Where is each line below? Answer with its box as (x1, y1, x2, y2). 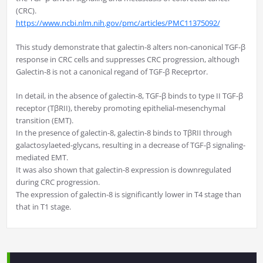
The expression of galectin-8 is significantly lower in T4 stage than (15, 189, 241, 200)
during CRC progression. (15, 177, 100, 188)
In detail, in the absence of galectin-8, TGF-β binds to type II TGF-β (15, 90, 243, 102)
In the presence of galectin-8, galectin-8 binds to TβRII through (15, 127, 232, 139)
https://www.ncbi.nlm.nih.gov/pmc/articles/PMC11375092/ (15, 18, 220, 29)
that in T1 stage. (15, 201, 71, 213)
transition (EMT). (15, 115, 73, 126)
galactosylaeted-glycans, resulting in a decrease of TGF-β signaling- (15, 140, 245, 151)
